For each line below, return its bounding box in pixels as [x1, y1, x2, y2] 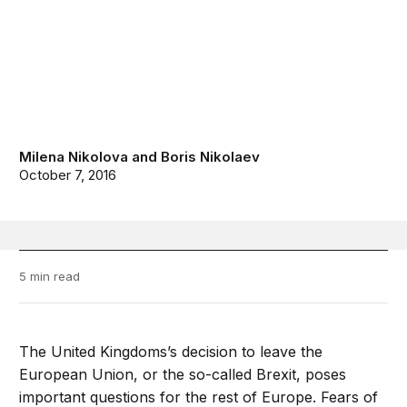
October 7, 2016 [19, 166, 117, 184]
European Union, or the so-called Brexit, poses [19, 365, 347, 384]
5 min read [19, 269, 81, 284]
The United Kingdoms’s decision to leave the [19, 342, 323, 362]
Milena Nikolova [19, 148, 129, 166]
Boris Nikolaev [161, 148, 261, 166]
